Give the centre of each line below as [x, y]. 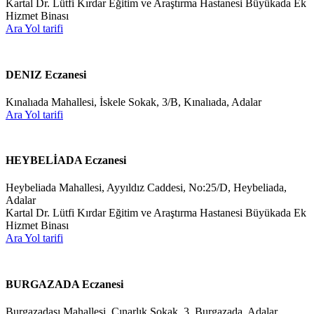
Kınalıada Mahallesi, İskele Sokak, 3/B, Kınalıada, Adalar [134, 102]
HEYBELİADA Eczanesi [66, 161]
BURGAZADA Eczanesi [64, 284]
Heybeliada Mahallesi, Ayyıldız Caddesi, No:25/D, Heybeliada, [146, 188]
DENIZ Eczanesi [46, 74]
